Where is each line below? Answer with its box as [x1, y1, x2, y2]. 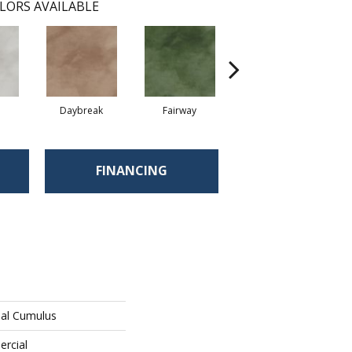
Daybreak [60, 103, 103, 117]
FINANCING [96, 162, 167, 180]
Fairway [163, 103, 196, 117]
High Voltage [249, 103, 306, 117]
